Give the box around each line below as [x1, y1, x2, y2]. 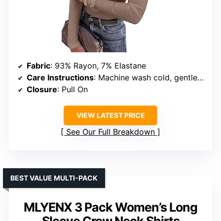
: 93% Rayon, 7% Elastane [50, 60, 146, 71]
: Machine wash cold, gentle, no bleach [94, 72, 197, 82]
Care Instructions [27, 72, 94, 82]
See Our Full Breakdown [66, 126, 155, 137]
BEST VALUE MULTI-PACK [10, 173, 98, 182]
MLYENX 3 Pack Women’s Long [24, 199, 197, 215]
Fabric [27, 60, 50, 71]
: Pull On [57, 84, 88, 94]
